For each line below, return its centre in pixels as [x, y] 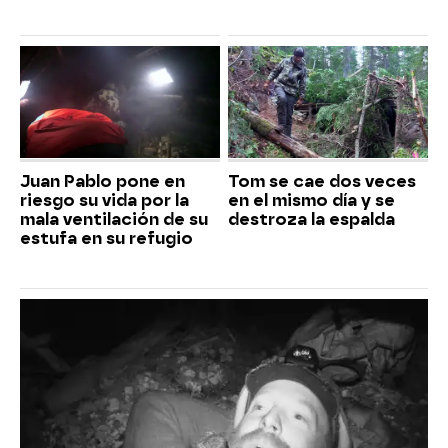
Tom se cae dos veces [322, 182]
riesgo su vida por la [104, 201]
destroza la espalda [311, 220]
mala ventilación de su [114, 220]
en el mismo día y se [311, 201]
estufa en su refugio [106, 239]
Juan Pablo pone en [102, 182]
